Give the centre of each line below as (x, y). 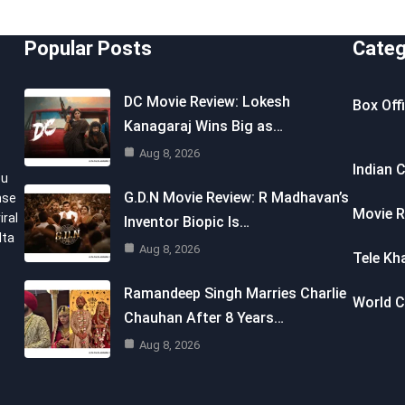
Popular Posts (88, 48)
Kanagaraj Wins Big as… (203, 126)
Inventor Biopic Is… (186, 221)
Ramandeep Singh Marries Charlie (235, 293)
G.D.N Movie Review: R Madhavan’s (236, 197)
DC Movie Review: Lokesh (207, 101)
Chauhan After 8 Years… (203, 317)
